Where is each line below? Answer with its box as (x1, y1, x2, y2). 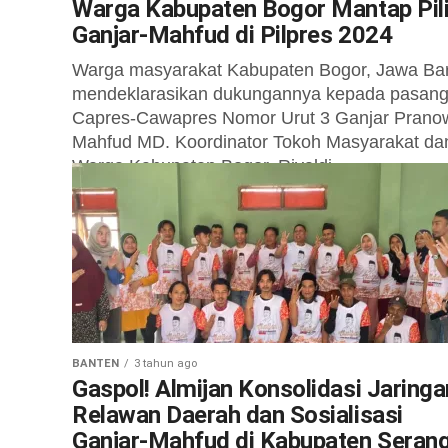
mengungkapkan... (72, 180, 220, 200)
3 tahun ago (134, 357, 197, 370)
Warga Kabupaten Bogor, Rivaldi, (72, 156, 337, 176)
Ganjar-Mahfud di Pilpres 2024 (72, 21, 393, 49)
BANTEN (72, 357, 119, 370)
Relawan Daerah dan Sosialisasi (72, 401, 403, 429)
